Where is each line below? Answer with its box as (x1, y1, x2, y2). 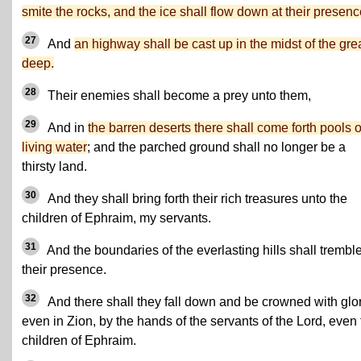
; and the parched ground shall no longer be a (87, 140, 346, 154)
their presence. (22, 263, 106, 276)
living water (22, 140, 87, 154)
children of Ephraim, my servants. (22, 211, 211, 225)
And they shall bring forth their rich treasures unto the (44, 192, 347, 205)
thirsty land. (22, 160, 87, 173)
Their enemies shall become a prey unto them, (44, 89, 311, 102)
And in (44, 121, 88, 135)
